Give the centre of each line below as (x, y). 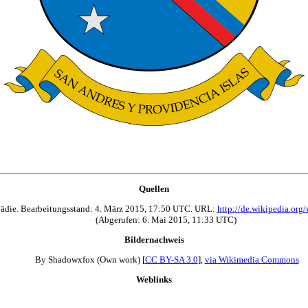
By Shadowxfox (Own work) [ (90, 259)
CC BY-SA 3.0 (171, 259)
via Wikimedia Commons (252, 259)
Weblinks (154, 279)
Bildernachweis (154, 239)
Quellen (154, 188)
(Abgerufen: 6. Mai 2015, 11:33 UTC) (168, 219)
